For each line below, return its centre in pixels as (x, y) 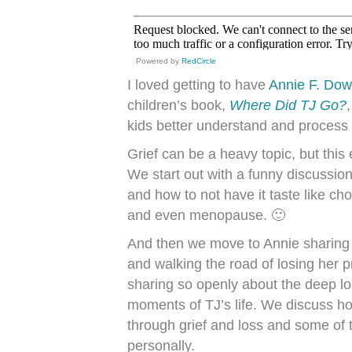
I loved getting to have (198, 85)
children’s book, (178, 105)
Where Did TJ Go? (288, 105)
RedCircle (199, 61)
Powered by (159, 61)
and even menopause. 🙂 (206, 215)
